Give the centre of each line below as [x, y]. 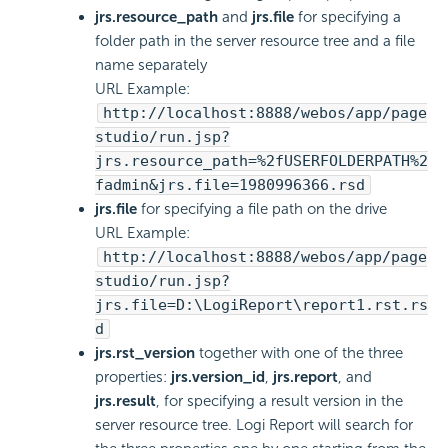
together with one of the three [299, 352]
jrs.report [305, 376]
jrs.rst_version [145, 352]
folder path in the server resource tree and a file [255, 40]
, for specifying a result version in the [279, 400]
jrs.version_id [218, 376]
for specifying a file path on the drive [262, 208]
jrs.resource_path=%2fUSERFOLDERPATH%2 [261, 160]
